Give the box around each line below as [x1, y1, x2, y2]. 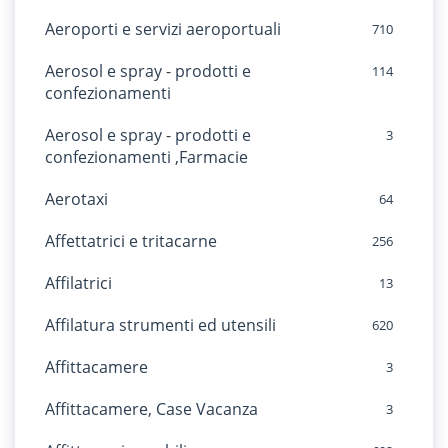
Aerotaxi [45, 188, 108, 210]
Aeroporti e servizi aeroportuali [45, 18, 281, 40]
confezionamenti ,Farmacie [45, 146, 248, 168]
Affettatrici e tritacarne [45, 230, 217, 252]
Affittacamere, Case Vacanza [45, 398, 258, 420]
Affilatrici [45, 272, 112, 294]
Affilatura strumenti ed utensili [45, 314, 276, 336]
